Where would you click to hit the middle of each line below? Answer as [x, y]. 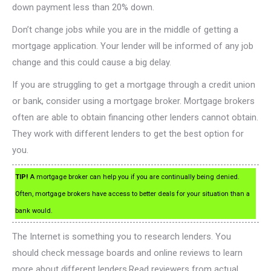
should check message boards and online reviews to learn [127, 253]
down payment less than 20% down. [83, 8]
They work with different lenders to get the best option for [128, 134]
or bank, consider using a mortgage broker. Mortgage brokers [133, 101]
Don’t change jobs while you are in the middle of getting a [125, 30]
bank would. [34, 211]
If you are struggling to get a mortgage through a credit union [134, 85]
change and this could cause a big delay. [92, 63]
